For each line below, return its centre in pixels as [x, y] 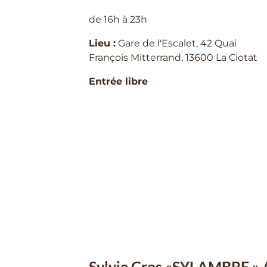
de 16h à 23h [118, 19]
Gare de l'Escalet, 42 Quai [176, 43]
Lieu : [103, 43]
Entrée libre [119, 81]
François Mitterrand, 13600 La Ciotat [173, 57]
